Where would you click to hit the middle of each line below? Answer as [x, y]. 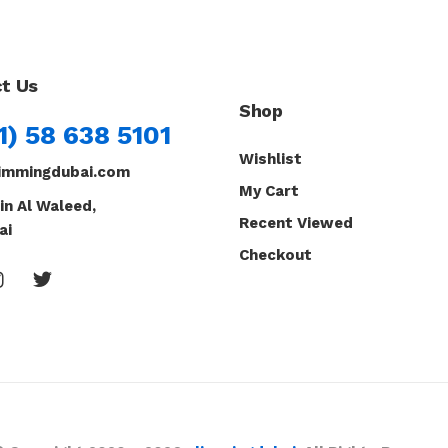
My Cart [269, 191]
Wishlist [270, 159]
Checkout [275, 255]
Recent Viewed [296, 223]
